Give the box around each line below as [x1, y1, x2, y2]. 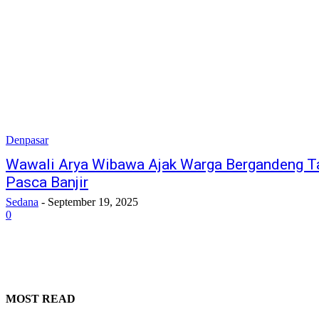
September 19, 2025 [48, 196, 138, 209]
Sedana [6, 196, 38, 209]
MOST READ [6, 292, 75, 305]
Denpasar [6, 134, 48, 147]
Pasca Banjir [6, 174, 88, 192]
